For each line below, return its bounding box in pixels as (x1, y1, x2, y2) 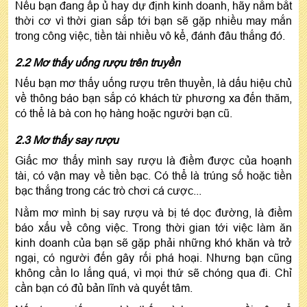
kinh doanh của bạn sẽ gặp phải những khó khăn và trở (15, 236, 292, 249)
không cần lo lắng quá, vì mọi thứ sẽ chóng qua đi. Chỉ (15, 267, 292, 280)
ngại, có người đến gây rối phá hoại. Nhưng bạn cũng (15, 251, 292, 265)
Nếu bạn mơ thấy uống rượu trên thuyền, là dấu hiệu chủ (15, 77, 292, 90)
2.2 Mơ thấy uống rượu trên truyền (15, 56, 180, 69)
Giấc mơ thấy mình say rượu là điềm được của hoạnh (15, 154, 292, 167)
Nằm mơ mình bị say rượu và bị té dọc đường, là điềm (15, 206, 292, 219)
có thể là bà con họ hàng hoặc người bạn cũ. (15, 107, 232, 120)
